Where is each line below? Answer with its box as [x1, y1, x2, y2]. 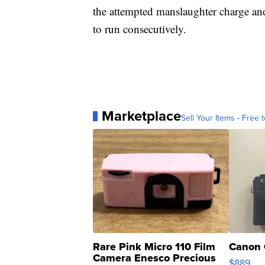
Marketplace [102, 105, 181, 127]
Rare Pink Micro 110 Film [93, 239, 215, 255]
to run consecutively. [93, 21, 186, 37]
